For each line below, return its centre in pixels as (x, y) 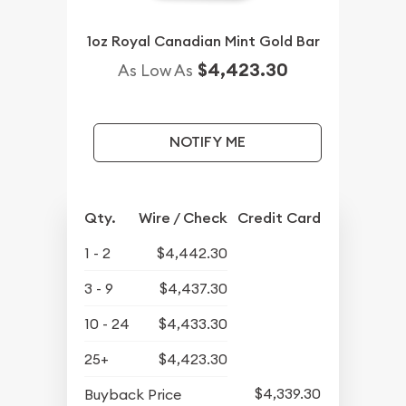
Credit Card (280, 218)
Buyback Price (133, 395)
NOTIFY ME (207, 142)
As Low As (155, 71)
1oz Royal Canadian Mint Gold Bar (203, 42)
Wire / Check (184, 218)
